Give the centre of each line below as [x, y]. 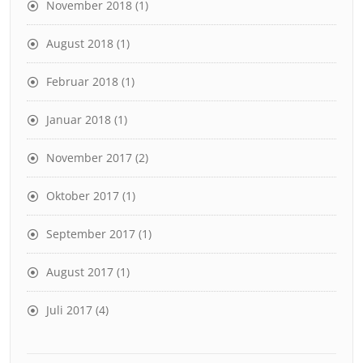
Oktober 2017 [83, 196]
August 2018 [80, 44]
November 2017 [89, 158]
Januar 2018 [79, 120]
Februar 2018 [82, 82]
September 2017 [91, 234]
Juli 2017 [69, 310]
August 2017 [80, 272]
